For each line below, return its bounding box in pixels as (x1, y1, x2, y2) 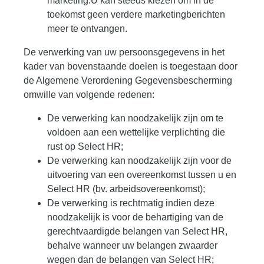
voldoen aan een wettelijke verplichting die (47, 127, 225, 138)
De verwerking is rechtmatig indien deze (47, 198, 214, 209)
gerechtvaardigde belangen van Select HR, (47, 226, 227, 237)
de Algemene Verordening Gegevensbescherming (24, 75, 232, 86)
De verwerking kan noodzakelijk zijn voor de (47, 156, 232, 166)
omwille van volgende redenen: (24, 90, 154, 100)
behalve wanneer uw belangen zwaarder (47, 240, 217, 251)
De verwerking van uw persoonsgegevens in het (24, 47, 225, 58)
